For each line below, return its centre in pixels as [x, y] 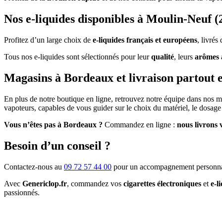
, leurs [184, 57]
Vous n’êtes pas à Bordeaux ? [53, 125]
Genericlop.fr [45, 183]
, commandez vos [95, 183]
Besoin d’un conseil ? [57, 145]
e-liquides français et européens [145, 40]
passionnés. [22, 192]
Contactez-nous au [34, 166]
